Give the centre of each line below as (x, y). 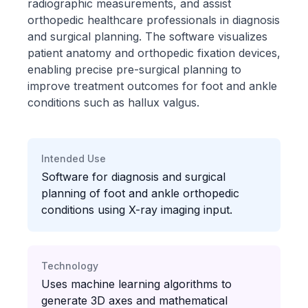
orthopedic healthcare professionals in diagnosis (154, 20)
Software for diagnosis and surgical (133, 177)
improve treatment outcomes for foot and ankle (152, 86)
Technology (70, 266)
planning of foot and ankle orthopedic (140, 193)
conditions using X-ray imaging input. (137, 210)
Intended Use (74, 158)
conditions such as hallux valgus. (113, 102)
